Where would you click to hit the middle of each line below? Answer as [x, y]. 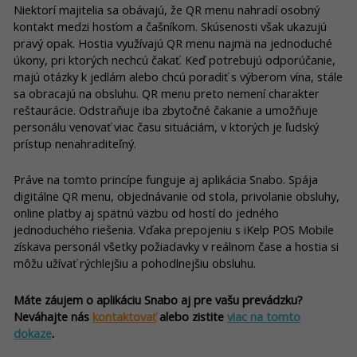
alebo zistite [192, 316]
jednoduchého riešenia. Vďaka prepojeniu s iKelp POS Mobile [174, 230]
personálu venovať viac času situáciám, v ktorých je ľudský [166, 126]
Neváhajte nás [53, 316]
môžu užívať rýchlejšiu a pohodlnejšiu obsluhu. [136, 263]
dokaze [33, 333]
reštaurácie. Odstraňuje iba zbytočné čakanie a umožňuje [166, 110]
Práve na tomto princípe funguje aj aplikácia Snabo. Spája [166, 180]
